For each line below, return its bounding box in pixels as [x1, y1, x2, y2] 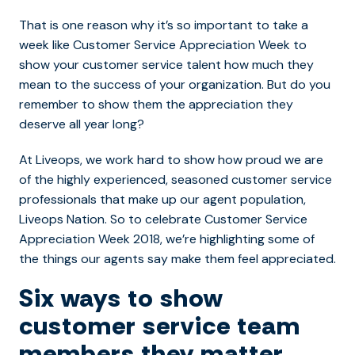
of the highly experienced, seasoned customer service [19, 170, 332, 188]
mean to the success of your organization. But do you [19, 75, 330, 93]
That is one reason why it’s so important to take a [19, 16, 308, 33]
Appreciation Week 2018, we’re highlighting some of [19, 230, 315, 247]
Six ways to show [19, 281, 223, 315]
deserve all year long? [19, 115, 144, 132]
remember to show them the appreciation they [19, 95, 293, 113]
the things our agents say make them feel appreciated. [19, 250, 336, 267]
